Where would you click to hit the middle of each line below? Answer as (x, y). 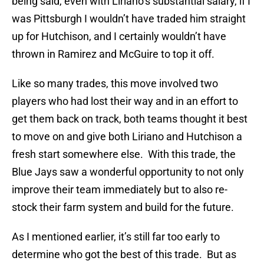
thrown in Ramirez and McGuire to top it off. (113, 54)
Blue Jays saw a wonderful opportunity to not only (128, 172)
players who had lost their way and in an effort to (125, 101)
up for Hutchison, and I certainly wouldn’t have (119, 37)
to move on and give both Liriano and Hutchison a (127, 137)
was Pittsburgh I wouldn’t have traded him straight (129, 19)
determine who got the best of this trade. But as (124, 255)
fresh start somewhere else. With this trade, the (124, 154)
